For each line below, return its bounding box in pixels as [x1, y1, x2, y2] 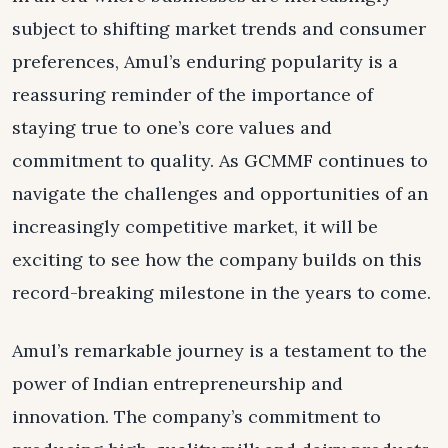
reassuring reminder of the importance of [12, 82, 373, 106]
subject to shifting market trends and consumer [12, 16, 426, 40]
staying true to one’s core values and [12, 115, 332, 139]
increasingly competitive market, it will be [12, 214, 378, 238]
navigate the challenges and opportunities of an [12, 181, 428, 205]
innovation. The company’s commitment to [12, 404, 381, 428]
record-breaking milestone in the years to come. [12, 280, 431, 304]
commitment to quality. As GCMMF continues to [12, 148, 428, 172]
